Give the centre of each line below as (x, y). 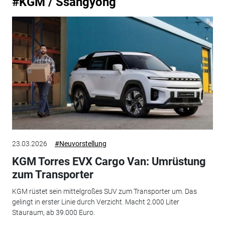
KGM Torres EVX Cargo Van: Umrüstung (109, 161)
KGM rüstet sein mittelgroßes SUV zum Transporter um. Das (104, 192)
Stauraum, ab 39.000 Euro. (53, 213)
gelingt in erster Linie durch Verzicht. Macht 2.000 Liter (95, 202)
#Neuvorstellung (80, 143)
